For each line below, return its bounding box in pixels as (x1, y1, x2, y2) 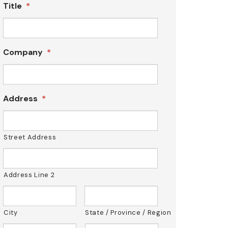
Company (3, 46, 43, 58)
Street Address (4, 132, 56, 141)
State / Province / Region (85, 208, 172, 217)
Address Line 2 (4, 170, 55, 179)
